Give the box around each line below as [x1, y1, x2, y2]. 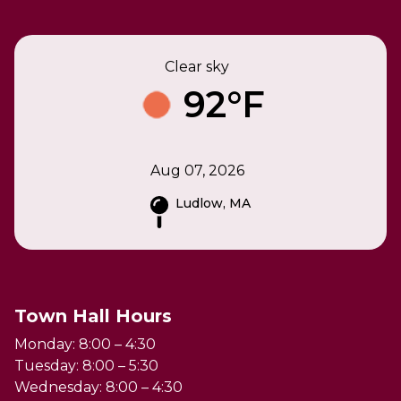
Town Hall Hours [14, 305, 172, 328]
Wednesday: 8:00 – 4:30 [14, 379, 183, 397]
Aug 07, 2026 [149, 162, 244, 180]
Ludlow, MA [175, 195, 251, 212]
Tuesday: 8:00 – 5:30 [14, 357, 158, 375]
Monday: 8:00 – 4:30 [14, 336, 156, 354]
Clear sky [165, 58, 229, 76]
